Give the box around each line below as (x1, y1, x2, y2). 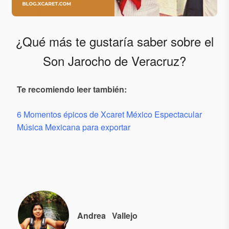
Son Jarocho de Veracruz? (43, 51, 186, 70)
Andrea (77, 209, 106, 221)
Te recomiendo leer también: (17, 83, 127, 95)
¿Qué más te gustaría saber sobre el (15, 32, 214, 50)
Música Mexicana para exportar (17, 121, 130, 133)
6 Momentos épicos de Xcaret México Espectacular (17, 108, 202, 120)
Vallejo (111, 209, 138, 221)
